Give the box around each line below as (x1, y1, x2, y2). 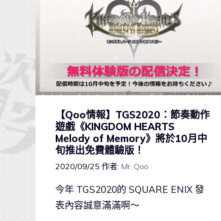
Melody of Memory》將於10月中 (55, 132, 207, 145)
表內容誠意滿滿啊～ (55, 199, 140, 211)
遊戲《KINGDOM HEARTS (55, 120, 175, 133)
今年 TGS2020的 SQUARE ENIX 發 (55, 183, 204, 195)
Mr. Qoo (121, 161, 148, 171)
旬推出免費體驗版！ (55, 144, 144, 156)
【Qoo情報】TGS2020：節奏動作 (55, 108, 210, 121)
